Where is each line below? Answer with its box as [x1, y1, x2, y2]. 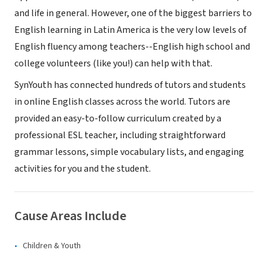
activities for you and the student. [14, 162, 151, 175]
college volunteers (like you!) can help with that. [14, 57, 212, 70]
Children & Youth [23, 240, 81, 252]
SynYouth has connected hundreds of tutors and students [14, 78, 246, 92]
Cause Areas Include [14, 206, 126, 226]
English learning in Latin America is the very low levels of [14, 23, 246, 36]
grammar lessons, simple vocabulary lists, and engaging [14, 145, 244, 159]
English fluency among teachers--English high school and [14, 40, 250, 53]
